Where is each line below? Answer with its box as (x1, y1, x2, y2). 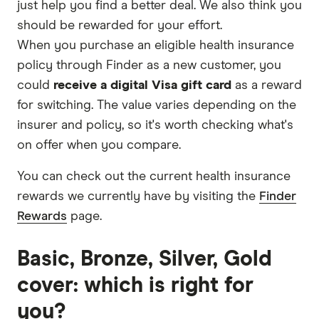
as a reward (231, 78, 302, 92)
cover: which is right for (17, 274, 253, 296)
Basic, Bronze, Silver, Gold (17, 248, 272, 270)
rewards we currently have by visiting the (17, 189, 259, 203)
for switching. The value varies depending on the (17, 98, 296, 112)
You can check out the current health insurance (17, 169, 291, 183)
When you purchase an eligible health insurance (17, 38, 294, 52)
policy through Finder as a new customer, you (17, 58, 281, 72)
